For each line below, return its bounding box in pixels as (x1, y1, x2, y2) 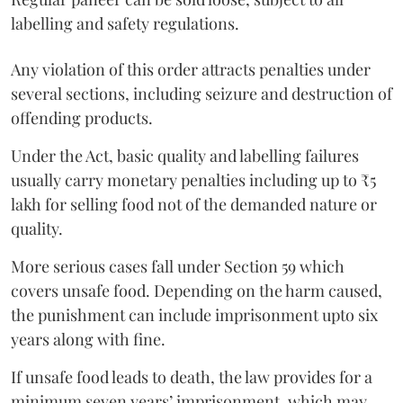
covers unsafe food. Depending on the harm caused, (11, 280, 382, 302)
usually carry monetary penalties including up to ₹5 (11, 169, 376, 192)
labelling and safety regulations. (11, 13, 239, 35)
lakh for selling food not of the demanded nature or (11, 193, 377, 216)
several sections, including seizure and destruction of (11, 83, 392, 105)
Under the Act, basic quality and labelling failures (11, 145, 359, 167)
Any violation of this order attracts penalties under (11, 58, 371, 81)
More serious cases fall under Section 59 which (11, 255, 345, 278)
